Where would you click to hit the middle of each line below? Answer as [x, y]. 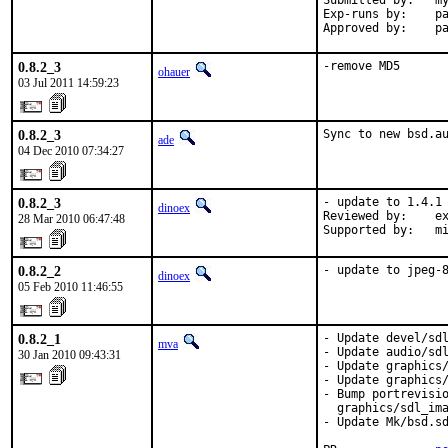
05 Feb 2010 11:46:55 [70, 287]
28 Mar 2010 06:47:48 [71, 219]
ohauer [174, 72]
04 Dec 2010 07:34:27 [71, 151]
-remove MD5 [361, 66]
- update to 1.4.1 [382, 202]
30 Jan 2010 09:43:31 [69, 355]
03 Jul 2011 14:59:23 [68, 83]
